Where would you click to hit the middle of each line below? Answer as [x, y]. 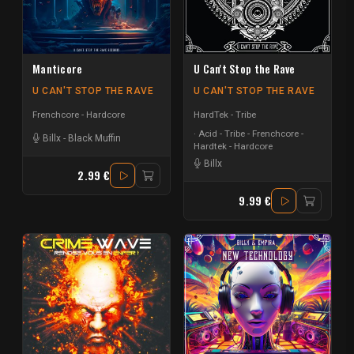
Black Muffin [94, 138]
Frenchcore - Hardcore [79, 115]
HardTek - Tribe [225, 115]
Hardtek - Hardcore [233, 147]
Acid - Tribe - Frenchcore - [251, 134]
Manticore [58, 68]
